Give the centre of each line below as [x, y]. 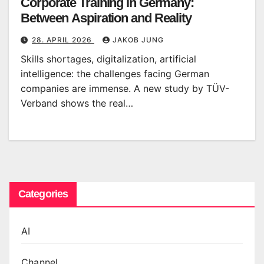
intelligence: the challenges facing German [115, 73]
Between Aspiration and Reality [106, 18]
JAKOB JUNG [138, 39]
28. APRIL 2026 [63, 39]
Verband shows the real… [77, 103]
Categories [43, 194]
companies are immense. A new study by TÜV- [125, 88]
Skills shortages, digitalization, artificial [108, 59]
